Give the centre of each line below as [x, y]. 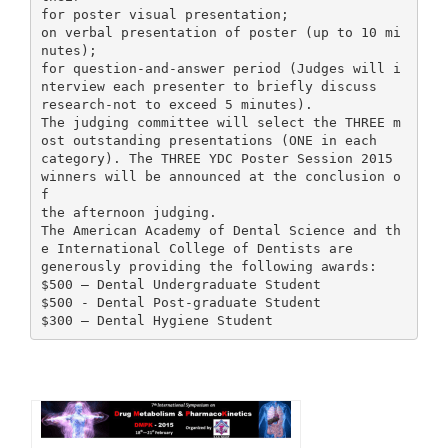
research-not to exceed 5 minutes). [176, 104]
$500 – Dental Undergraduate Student [180, 284]
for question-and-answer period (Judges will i [220, 68]
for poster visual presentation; [164, 14]
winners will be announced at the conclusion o [220, 176]
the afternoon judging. [128, 212]
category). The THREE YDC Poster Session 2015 [216, 158]
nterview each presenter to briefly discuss [208, 86]
